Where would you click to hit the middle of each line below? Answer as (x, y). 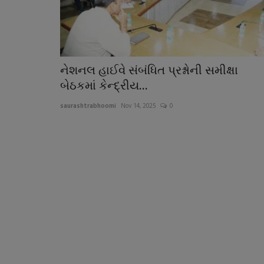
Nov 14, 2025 (138, 106)
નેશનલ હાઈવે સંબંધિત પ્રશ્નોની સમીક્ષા (149, 70)
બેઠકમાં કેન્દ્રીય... (104, 86)
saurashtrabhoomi (88, 106)
